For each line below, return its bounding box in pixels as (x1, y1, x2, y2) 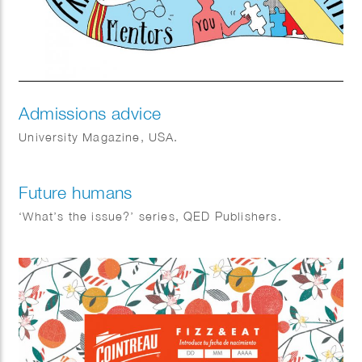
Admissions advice (19, 103, 162, 124)
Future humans (19, 182, 133, 204)
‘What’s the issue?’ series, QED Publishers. (19, 209, 282, 224)
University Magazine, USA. (19, 130, 179, 145)
